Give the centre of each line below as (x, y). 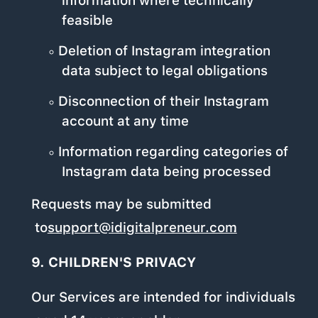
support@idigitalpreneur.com (142, 228)
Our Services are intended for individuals (163, 297)
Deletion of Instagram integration (164, 51)
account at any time (125, 121)
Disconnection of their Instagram (163, 102)
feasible (87, 21)
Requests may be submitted (121, 204)
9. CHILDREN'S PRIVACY (113, 263)
